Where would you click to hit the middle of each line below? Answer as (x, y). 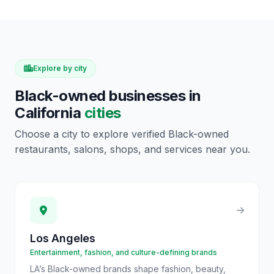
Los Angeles (63, 238)
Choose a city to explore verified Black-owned (122, 134)
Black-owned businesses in (108, 96)
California (48, 113)
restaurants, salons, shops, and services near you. (132, 149)
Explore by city (60, 68)
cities (102, 113)
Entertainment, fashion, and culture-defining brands (124, 252)
